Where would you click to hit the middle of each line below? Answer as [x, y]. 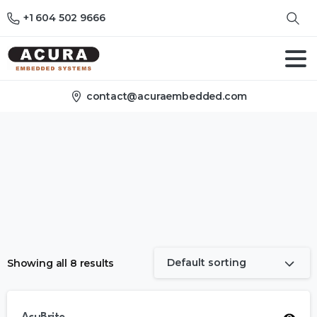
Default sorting [207, 263]
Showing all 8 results [61, 263]
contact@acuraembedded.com [167, 96]
